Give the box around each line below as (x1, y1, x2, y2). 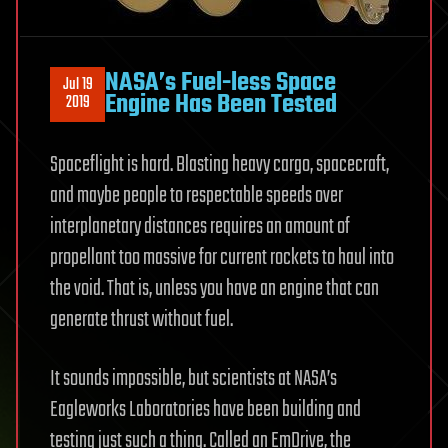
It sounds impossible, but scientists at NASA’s (50, 361, 337, 396)
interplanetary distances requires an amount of (50, 209, 350, 244)
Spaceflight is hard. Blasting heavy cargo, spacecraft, (50, 147, 389, 182)
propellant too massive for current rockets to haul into (50, 240, 394, 275)
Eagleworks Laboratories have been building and (50, 392, 361, 427)
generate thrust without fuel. (50, 302, 233, 337)
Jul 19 (62, 72, 93, 99)
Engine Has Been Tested (105, 85, 337, 126)
